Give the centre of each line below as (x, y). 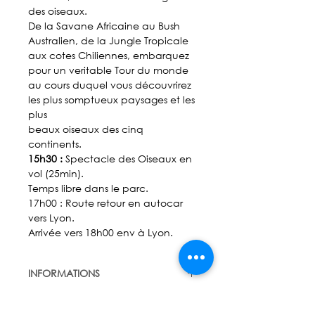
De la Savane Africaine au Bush (104, 25)
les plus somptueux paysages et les (111, 99)
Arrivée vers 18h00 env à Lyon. (101, 232)
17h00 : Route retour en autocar (105, 202)
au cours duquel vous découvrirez (110, 84)
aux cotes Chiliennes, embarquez (109, 55)
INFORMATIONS (64, 273)
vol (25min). (56, 173)
